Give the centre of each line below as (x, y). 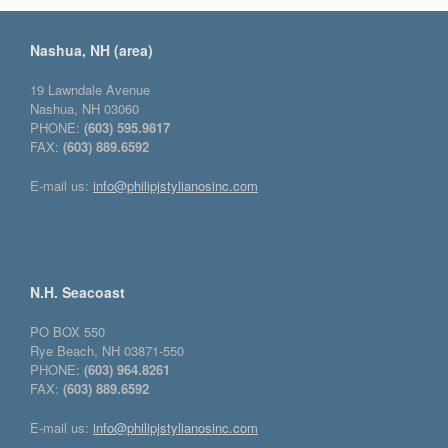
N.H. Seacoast (77, 292)
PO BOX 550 (67, 332)
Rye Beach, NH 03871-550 (107, 351)
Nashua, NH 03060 (84, 109)
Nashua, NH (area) (91, 50)
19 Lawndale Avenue (90, 90)
